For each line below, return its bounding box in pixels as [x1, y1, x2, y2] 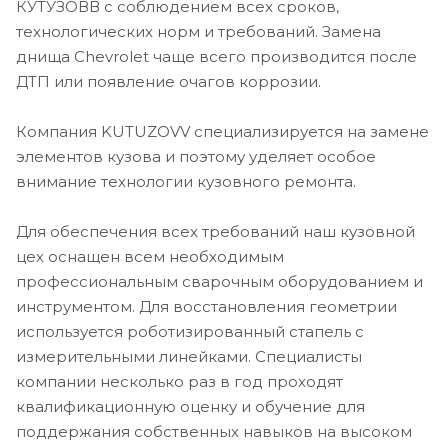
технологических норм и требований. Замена [16, 22, 381, 41]
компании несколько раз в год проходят [16, 372, 343, 391]
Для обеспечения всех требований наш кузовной [16, 222, 415, 241]
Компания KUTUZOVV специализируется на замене [16, 122, 429, 141]
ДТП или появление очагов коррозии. [16, 72, 321, 91]
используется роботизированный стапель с [16, 322, 364, 341]
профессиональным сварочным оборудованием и [16, 272, 423, 291]
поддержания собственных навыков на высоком [16, 422, 412, 441]
